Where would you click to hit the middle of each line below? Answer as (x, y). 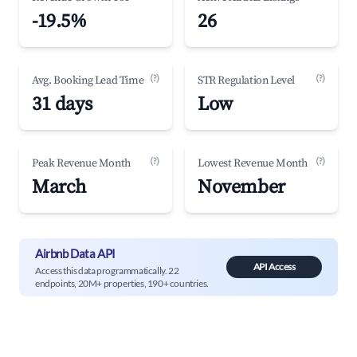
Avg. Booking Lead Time (88, 80)
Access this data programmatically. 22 (107, 270)
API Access (274, 267)
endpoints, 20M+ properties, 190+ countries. (122, 283)
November (241, 187)
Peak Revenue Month (81, 163)
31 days (62, 104)
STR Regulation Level (246, 80)
